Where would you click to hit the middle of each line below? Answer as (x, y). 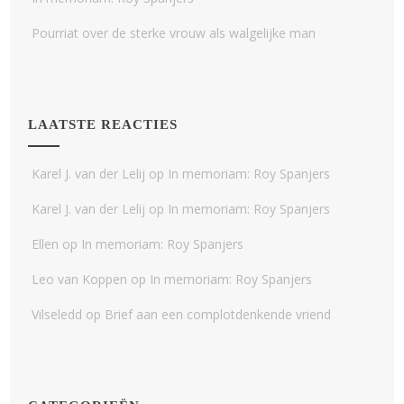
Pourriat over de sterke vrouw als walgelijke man (174, 33)
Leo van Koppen (80, 279)
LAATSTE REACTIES (103, 124)
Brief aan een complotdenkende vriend (218, 314)
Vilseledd (57, 314)
